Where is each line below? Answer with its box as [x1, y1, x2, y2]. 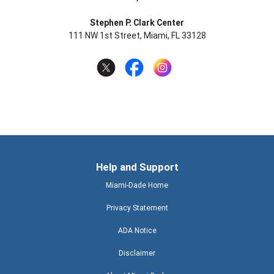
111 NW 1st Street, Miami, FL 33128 [68, 30, 206, 42]
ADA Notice [117, 225, 157, 235]
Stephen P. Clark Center [90, 17, 184, 29]
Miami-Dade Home [106, 180, 168, 190]
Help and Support [95, 160, 179, 174]
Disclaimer [119, 248, 155, 257]
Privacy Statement [106, 202, 168, 212]
